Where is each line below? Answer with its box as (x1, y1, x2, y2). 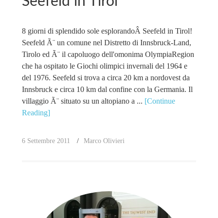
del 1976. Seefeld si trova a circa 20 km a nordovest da (21, 73, 190, 82)
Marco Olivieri (83, 137, 125, 145)
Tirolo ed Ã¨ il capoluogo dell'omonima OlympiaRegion (21, 50, 194, 58)
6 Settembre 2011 (21, 137, 70, 145)
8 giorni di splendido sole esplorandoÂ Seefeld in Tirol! (21, 27, 192, 35)
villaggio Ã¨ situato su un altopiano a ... (21, 97, 145, 105)
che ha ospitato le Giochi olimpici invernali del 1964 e (21, 62, 187, 70)
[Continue (144, 97, 175, 105)
